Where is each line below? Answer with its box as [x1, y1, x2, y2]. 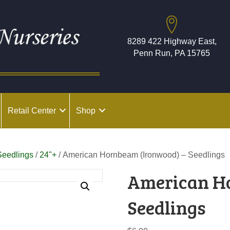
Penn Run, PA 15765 [133, 49, 210, 57]
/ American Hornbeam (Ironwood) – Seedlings [56, 150, 225, 159]
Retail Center [8, 106, 56, 115]
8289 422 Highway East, [127, 37, 217, 46]
